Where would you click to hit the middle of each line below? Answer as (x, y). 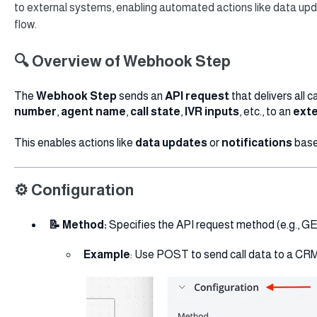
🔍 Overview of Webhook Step (122, 61)
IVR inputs (212, 112)
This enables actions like (74, 143)
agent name (93, 112)
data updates (172, 143)
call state (155, 112)
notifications (258, 143)
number (35, 112)
